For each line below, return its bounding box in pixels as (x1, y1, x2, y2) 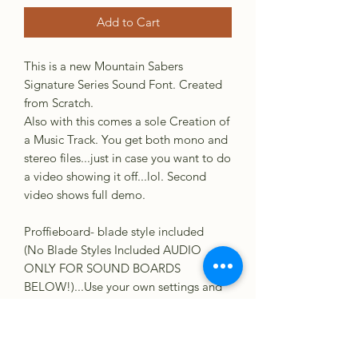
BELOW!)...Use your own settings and (24, 279, 222, 294)
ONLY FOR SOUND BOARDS (24, 261, 181, 276)
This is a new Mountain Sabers (24, 58, 183, 74)
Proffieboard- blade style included (24, 224, 204, 239)
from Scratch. (24, 95, 93, 110)
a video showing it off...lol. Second (24, 169, 206, 184)
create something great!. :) (24, 297, 165, 312)
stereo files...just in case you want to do (24, 150, 231, 165)
